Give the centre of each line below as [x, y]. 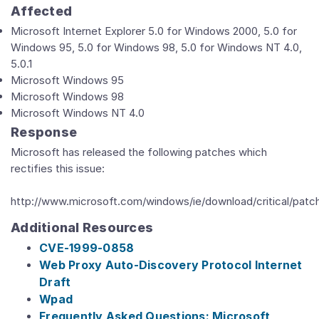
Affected [41, 11]
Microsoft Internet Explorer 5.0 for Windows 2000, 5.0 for [154, 31]
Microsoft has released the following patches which [139, 152]
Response [44, 132]
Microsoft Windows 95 [67, 80]
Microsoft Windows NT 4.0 [78, 113]
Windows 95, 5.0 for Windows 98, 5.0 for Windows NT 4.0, [156, 47]
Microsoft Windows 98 [67, 96]
